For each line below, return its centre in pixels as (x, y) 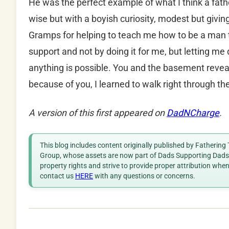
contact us (58, 176)
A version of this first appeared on (98, 113)
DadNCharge (193, 113)
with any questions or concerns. (144, 176)
